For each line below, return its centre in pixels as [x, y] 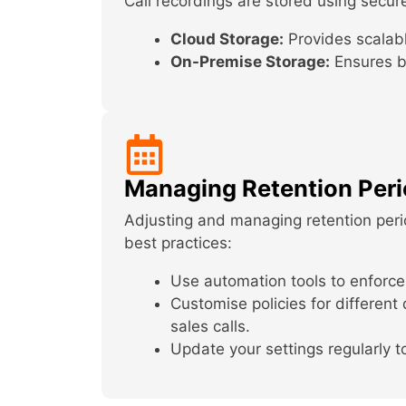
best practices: [180, 243]
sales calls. [210, 326]
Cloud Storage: [227, 39]
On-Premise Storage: [250, 61]
